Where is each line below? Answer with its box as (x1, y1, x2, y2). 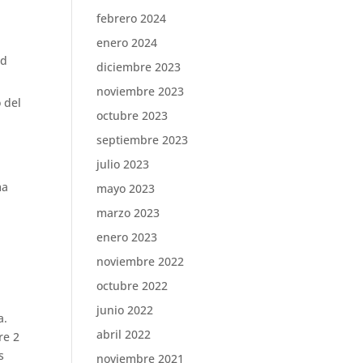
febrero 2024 (96, 11, 167, 26)
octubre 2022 (96, 278, 169, 293)
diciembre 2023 (96, 59, 181, 75)
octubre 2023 (96, 108, 169, 123)
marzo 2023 (96, 205, 160, 220)
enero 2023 (96, 229, 158, 245)
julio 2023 (96, 156, 150, 172)
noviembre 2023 (96, 83, 185, 99)
